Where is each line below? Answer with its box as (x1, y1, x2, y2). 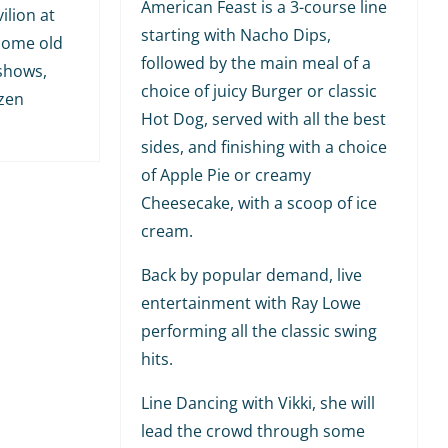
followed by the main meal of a (140, 51, 371, 74)
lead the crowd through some (140, 419, 365, 442)
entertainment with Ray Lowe (140, 291, 361, 314)
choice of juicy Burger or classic (140, 79, 377, 102)
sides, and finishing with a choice (140, 135, 387, 158)
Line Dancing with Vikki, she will (140, 391, 375, 414)
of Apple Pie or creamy (140, 163, 311, 186)
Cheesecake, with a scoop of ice (140, 191, 377, 214)
